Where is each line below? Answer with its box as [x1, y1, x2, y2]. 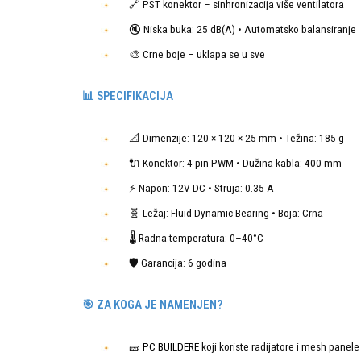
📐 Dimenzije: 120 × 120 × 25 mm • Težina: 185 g [129, 131, 344, 145]
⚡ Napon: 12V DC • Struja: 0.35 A [129, 181, 274, 195]
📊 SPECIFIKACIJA [82, 89, 173, 104]
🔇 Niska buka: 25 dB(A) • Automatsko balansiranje [129, 23, 356, 36]
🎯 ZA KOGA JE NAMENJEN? [82, 297, 222, 313]
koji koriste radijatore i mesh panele [199, 340, 359, 354]
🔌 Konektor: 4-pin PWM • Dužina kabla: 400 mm [129, 156, 342, 170]
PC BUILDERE [143, 340, 199, 354]
